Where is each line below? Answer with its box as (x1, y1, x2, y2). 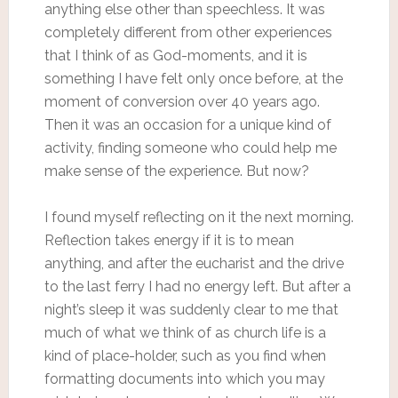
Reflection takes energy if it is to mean (44, 231, 294, 249)
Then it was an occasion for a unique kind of (44, 115, 331, 133)
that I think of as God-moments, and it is (44, 46, 307, 64)
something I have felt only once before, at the (44, 69, 343, 87)
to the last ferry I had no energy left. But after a (44, 277, 351, 295)
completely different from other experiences (44, 23, 332, 41)
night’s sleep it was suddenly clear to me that (44, 300, 338, 318)
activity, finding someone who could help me (44, 139, 337, 156)
